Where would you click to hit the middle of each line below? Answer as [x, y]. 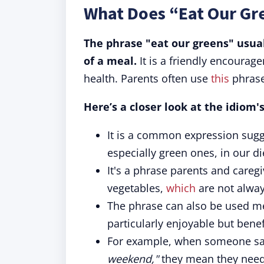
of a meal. [110, 61]
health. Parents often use [147, 78]
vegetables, [137, 188]
